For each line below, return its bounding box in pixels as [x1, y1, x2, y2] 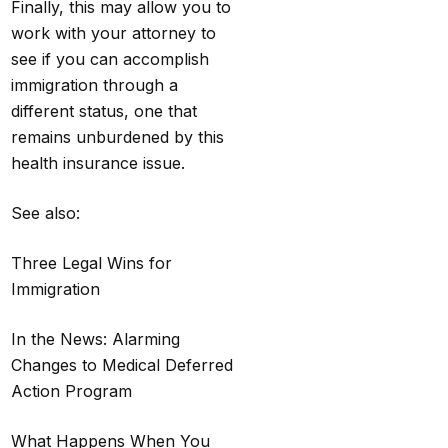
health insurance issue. [11, 152, 191, 173]
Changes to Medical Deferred [11, 354, 234, 375]
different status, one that [11, 100, 198, 121]
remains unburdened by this [11, 126, 225, 147]
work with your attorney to [11, 22, 217, 43]
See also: [11, 202, 81, 223]
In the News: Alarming [11, 328, 181, 349]
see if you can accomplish [11, 48, 210, 69]
